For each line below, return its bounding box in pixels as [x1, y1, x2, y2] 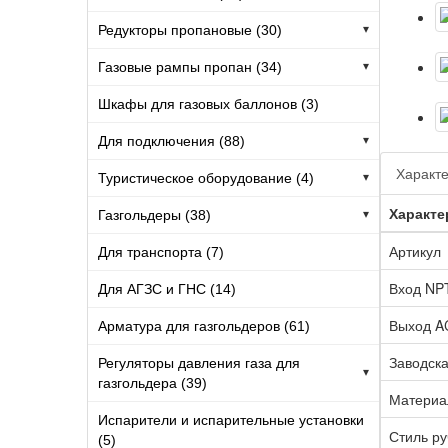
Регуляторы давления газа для [98, 354, 300, 371]
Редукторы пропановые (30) [98, 21, 282, 38]
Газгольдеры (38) [98, 206, 211, 223]
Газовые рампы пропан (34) [98, 58, 282, 75]
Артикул [388, 240, 441, 261]
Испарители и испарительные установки [98, 411, 364, 428]
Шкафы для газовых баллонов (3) [98, 95, 319, 112]
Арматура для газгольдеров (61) [98, 317, 310, 334]
